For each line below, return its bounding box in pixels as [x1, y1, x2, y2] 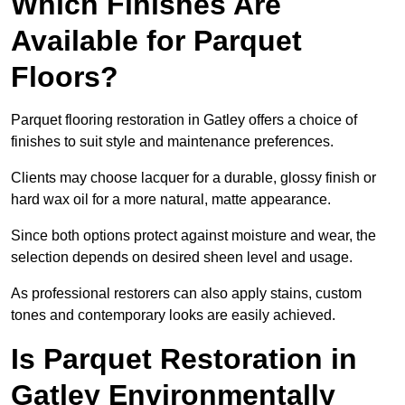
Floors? [11, 61, 118, 94]
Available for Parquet [11, 24, 302, 58]
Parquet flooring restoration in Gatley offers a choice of [11, 112, 357, 128]
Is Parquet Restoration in [11, 343, 357, 376]
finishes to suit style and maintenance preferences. [11, 134, 334, 150]
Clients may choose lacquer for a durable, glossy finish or [11, 170, 376, 186]
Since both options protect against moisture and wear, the [11, 228, 376, 244]
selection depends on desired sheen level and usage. [11, 250, 353, 266]
